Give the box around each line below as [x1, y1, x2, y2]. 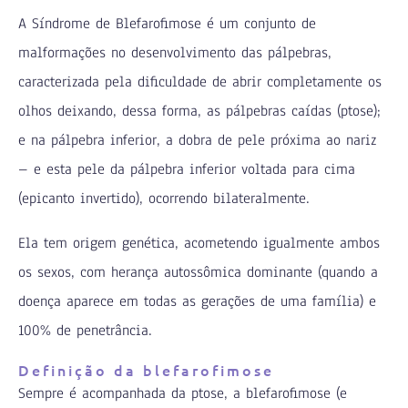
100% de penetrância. [18, 320, 153, 341]
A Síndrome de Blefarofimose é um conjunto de [18, 13, 317, 34]
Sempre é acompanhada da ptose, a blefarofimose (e [18, 382, 348, 403]
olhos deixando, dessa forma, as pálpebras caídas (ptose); [18, 100, 382, 121]
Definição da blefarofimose [18, 359, 275, 380]
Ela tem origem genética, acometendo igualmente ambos [18, 232, 381, 253]
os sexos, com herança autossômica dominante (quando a [18, 261, 379, 282]
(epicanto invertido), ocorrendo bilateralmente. [18, 188, 311, 209]
